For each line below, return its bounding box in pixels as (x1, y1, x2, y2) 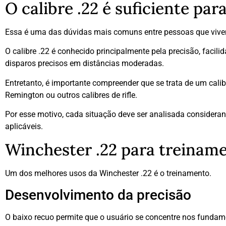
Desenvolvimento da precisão (5, 186, 191, 203)
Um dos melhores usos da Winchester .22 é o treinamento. (5, 168, 211, 178)
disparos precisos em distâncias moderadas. (5, 59, 164, 69)
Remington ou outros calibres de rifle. (5, 90, 137, 100)
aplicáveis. (5, 122, 43, 132)
